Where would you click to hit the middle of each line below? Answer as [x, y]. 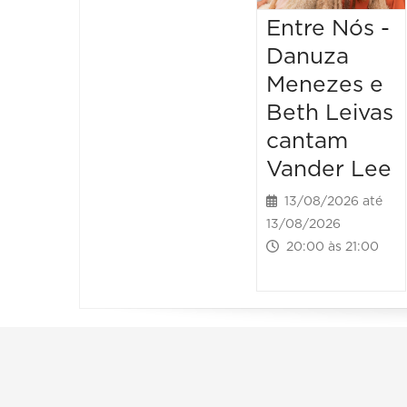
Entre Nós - [328, 29]
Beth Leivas [330, 114]
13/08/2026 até [330, 202]
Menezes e [325, 85]
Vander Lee [329, 170]
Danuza [308, 57]
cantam [308, 142]
